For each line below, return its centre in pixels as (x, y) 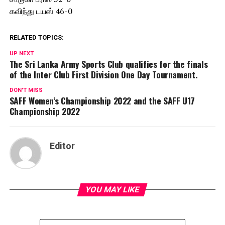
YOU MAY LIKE (113, 190)
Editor (62, 146)
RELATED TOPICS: (36, 37)
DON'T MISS (26, 90)
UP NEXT (21, 53)
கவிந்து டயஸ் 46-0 (41, 11)
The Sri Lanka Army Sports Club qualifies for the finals (108, 64)
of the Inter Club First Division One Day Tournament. (103, 74)
